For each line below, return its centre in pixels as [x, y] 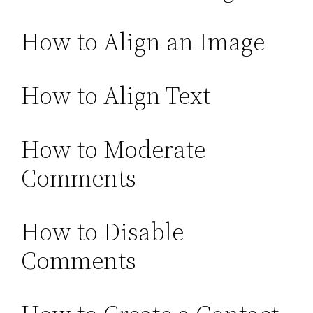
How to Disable [103, 232]
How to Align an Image [143, 42]
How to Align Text [116, 96]
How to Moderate [114, 150]
